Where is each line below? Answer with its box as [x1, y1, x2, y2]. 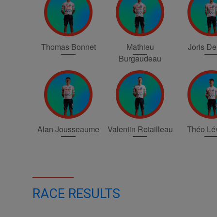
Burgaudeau [119, 52, 162, 64]
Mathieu [126, 41, 154, 52]
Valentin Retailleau [107, 123, 173, 135]
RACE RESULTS [32, 186, 121, 201]
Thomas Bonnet [41, 41, 96, 52]
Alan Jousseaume [37, 123, 100, 135]
